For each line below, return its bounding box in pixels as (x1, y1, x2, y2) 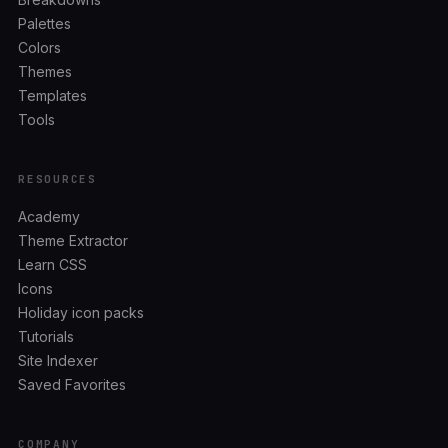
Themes (18, 63, 72, 81)
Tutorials (18, 328, 74, 346)
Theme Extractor (18, 232, 128, 250)
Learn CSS (18, 256, 87, 274)
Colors (18, 39, 61, 57)
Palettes (18, 15, 71, 33)
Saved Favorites (18, 376, 126, 394)
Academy (18, 208, 80, 226)
